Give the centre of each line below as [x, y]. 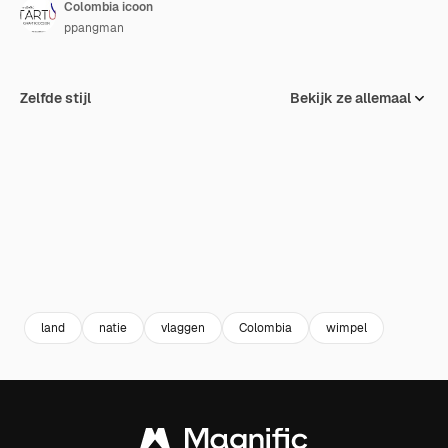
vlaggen [183, 327]
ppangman [94, 28]
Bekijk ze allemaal [350, 98]
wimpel [346, 327]
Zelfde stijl [55, 98]
